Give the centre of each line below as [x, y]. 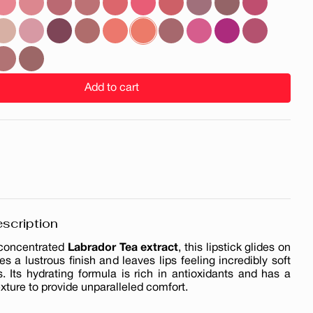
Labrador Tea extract [123, 248]
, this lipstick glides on [235, 248]
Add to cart [112, 88]
